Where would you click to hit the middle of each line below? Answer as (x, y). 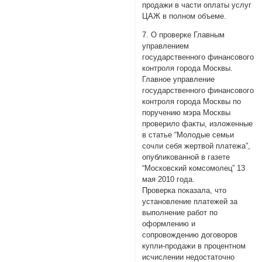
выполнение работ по (180, 212)
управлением (166, 46)
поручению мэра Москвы (187, 112)
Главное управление (179, 79)
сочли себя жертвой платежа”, (196, 146)
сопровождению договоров (190, 235)
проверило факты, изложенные (198, 123)
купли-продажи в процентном (194, 246)
